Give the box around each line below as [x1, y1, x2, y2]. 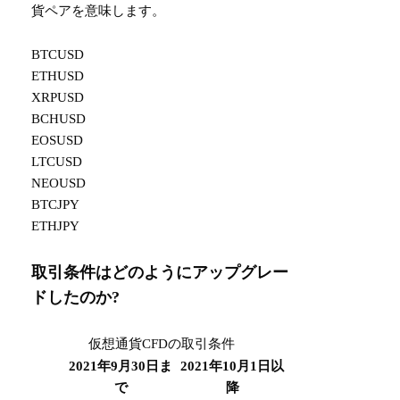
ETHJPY [31, 219, 80, 234]
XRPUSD [31, 90, 85, 105]
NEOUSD [31, 176, 87, 191]
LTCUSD [31, 154, 83, 170]
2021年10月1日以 [180, 359, 285, 374]
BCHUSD [31, 112, 87, 127]
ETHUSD [31, 69, 85, 84]
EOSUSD [31, 133, 84, 148]
